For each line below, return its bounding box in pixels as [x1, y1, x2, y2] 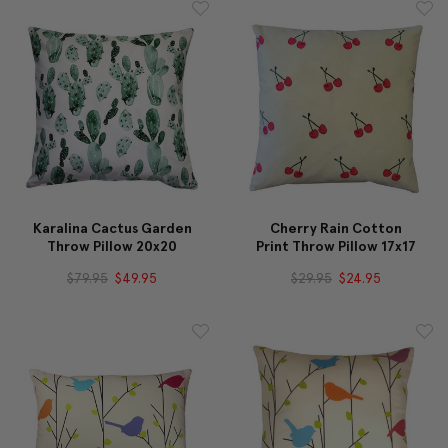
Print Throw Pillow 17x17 [256, 237, 416, 255]
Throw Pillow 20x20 [47, 237, 177, 255]
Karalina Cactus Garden [32, 219, 192, 237]
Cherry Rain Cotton [270, 219, 402, 237]
